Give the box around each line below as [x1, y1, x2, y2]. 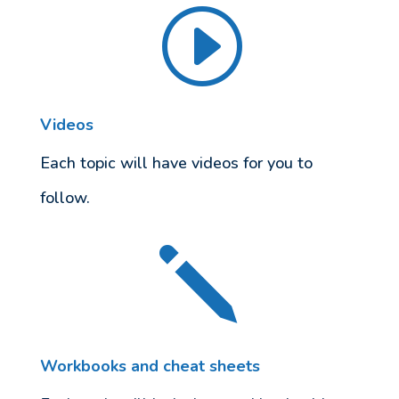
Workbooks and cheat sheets [39, 354, 260, 377]
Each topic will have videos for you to [39, 151, 313, 174]
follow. [39, 186, 90, 208]
